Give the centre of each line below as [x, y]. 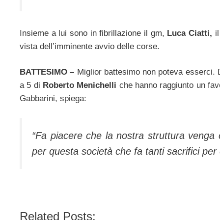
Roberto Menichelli [80, 85]
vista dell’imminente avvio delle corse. [90, 46]
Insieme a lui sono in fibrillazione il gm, [94, 33]
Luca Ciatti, [190, 33]
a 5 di [31, 85]
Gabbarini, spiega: [53, 99]
